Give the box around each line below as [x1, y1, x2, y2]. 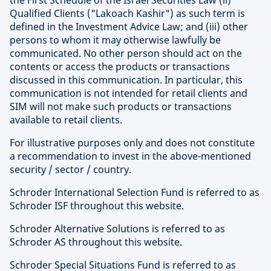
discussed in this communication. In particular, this [10, 73, 243, 87]
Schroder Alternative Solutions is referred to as [10, 222, 225, 236]
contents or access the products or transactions [10, 60, 230, 74]
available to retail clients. [10, 113, 122, 127]
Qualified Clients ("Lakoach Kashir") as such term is [10, 7, 245, 21]
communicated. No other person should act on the [10, 47, 242, 60]
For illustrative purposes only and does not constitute [10, 136, 255, 150]
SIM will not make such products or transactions [10, 100, 232, 114]
